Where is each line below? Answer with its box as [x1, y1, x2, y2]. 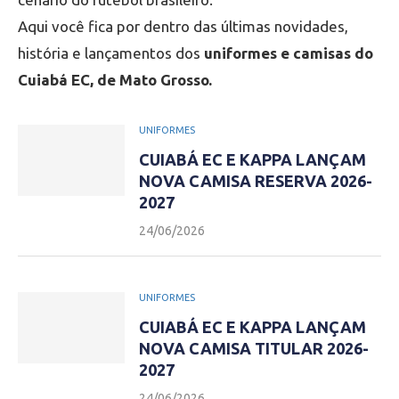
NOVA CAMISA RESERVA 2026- [139, 172, 372, 190]
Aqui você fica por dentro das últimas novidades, [18, 18, 348, 35]
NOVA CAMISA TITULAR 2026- [139, 339, 369, 357]
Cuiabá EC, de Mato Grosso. [18, 71, 212, 88]
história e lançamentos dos [18, 45, 204, 61]
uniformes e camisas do [204, 45, 373, 61]
